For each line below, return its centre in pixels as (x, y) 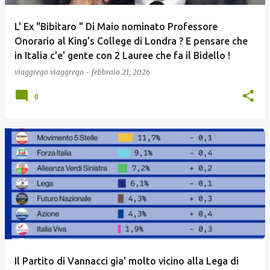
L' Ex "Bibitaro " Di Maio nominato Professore (116, 27)
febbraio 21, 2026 (121, 72)
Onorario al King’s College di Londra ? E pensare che (131, 41)
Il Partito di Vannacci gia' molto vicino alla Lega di (127, 261)
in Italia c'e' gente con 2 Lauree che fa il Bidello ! (122, 55)
